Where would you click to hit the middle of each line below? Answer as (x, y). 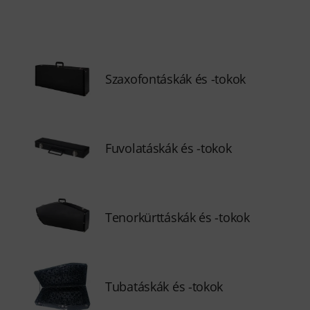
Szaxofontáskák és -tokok (176, 79)
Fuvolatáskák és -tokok (168, 148)
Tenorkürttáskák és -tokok (177, 217)
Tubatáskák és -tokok (164, 286)
